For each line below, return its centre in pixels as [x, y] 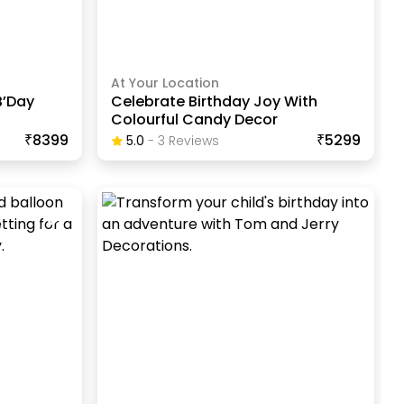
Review [188, 141]
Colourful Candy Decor [194, 120]
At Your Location [165, 83]
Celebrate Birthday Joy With [214, 102]
